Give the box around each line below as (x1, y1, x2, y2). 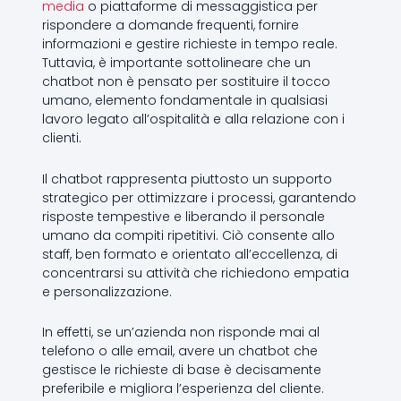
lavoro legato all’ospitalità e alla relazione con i (41, 110, 345, 129)
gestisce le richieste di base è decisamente (41, 361, 321, 380)
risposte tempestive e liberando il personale (41, 207, 325, 226)
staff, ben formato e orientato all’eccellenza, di (41, 244, 337, 263)
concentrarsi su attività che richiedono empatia (41, 263, 349, 282)
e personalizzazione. (41, 282, 172, 301)
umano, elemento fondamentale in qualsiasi (41, 91, 328, 110)
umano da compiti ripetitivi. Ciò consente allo (41, 226, 335, 244)
